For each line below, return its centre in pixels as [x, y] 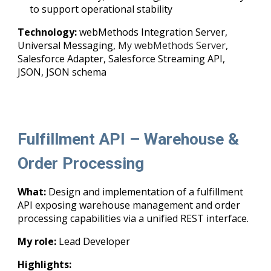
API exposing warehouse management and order [129, 205]
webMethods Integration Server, [154, 32]
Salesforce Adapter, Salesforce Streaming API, [122, 59]
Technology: [47, 32]
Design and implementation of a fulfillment [146, 192]
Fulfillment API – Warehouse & [129, 139]
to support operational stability [101, 9]
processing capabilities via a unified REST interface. [133, 218]
